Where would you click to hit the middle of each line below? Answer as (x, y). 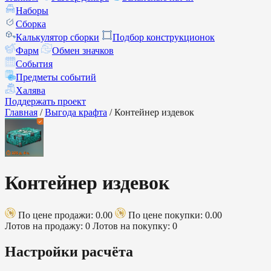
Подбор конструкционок (164, 37)
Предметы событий (56, 77)
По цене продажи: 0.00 (65, 215)
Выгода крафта (76, 112)
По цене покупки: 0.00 (174, 215)
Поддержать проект (45, 101)
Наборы (32, 11)
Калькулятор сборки (57, 37)
